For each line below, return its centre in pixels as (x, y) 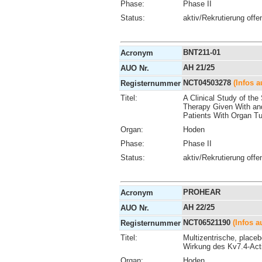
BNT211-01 (202, 52)
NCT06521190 (208, 222)
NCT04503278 (208, 82)
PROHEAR (202, 192)
